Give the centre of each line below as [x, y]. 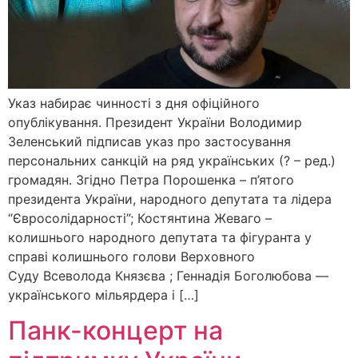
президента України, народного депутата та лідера [170, 199]
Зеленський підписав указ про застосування [149, 141]
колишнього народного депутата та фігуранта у [160, 237]
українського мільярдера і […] [103, 294]
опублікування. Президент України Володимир [155, 122]
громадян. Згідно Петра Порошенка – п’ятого [151, 179]
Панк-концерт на [115, 330]
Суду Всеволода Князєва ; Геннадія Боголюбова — [168, 275]
